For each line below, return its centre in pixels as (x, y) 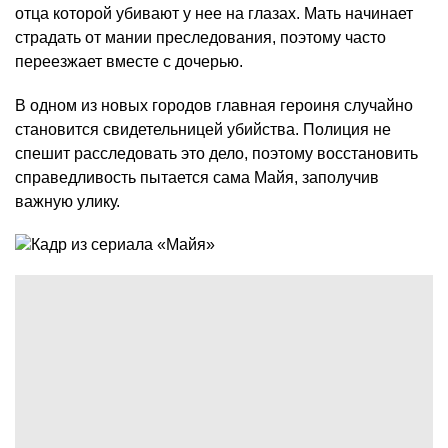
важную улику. (67, 202)
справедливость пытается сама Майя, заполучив (197, 178)
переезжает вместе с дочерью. (129, 62)
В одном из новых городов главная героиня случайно (214, 106)
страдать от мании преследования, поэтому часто (200, 38)
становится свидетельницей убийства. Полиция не (203, 130)
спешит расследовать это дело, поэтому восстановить (216, 154)
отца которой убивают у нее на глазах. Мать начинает (214, 14)
